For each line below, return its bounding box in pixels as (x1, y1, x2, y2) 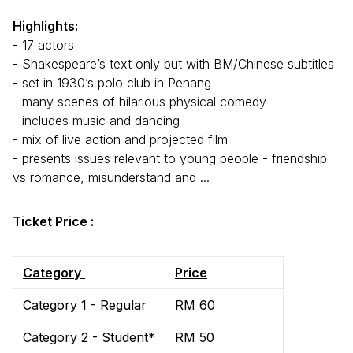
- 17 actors (13, 37, 74, 54)
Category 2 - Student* (23, 329, 155, 346)
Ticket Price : (13, 214, 94, 230)
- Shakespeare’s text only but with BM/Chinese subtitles (13, 56, 334, 72)
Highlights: (13, 18, 78, 35)
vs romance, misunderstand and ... (13, 169, 210, 186)
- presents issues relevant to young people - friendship (13, 150, 327, 167)
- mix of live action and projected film (13, 132, 228, 148)
